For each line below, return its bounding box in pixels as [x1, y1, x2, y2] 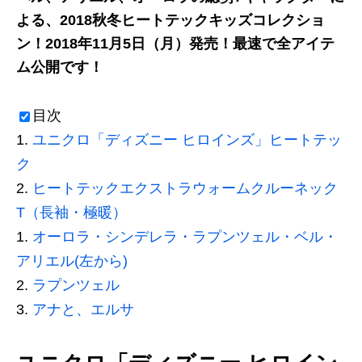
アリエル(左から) [16, 253, 128, 269]
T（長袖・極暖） [16, 204, 127, 221]
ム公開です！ [16, 59, 103, 75]
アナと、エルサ [32, 301, 134, 318]
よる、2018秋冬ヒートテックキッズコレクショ [16, 12, 325, 28]
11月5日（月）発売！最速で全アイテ [92, 36, 335, 52]
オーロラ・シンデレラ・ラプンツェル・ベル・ [32, 229, 338, 245]
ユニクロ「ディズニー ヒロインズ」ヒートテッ [32, 132, 342, 148]
